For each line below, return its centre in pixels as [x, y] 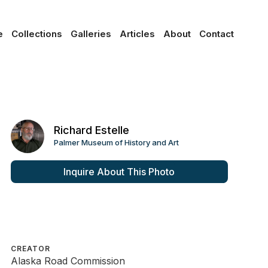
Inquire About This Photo [119, 172]
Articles [138, 34]
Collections [37, 34]
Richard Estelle [91, 130]
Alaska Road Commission [68, 261]
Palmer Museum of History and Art [116, 142]
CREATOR [30, 249]
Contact [216, 34]
